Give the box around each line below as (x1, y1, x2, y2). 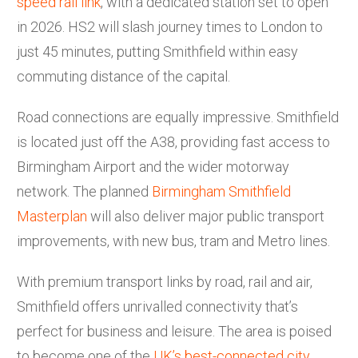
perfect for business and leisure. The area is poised (17, 322, 332, 340)
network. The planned (17, 182, 152, 200)
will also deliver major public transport (87, 207, 324, 225)
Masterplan (17, 207, 87, 225)
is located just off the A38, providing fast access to (17, 133, 330, 150)
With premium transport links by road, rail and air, (17, 272, 312, 290)
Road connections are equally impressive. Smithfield (17, 108, 339, 125)
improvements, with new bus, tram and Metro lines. (17, 232, 330, 249)
